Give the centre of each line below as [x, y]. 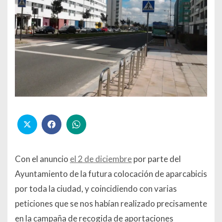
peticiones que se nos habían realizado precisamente [111, 204]
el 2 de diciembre [101, 159]
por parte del [156, 159]
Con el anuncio [42, 159]
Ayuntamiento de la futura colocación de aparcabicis [111, 174]
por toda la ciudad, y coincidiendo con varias [96, 189]
